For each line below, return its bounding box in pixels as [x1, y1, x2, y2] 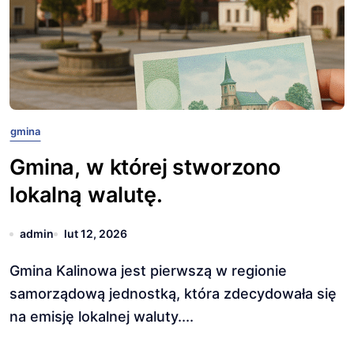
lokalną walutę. [9, 182, 163, 208]
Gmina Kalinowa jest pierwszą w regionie [9, 262, 20, 279]
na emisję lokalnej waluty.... [9, 308, 194, 325]
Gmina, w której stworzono [9, 154, 281, 180]
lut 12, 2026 [64, 227, 127, 240]
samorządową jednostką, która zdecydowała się [9, 285, 337, 302]
